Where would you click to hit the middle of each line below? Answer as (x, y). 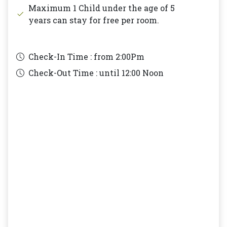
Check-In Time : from (71, 56)
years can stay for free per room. (94, 20)
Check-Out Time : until (74, 72)
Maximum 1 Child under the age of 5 (102, 8)
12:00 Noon (143, 72)
